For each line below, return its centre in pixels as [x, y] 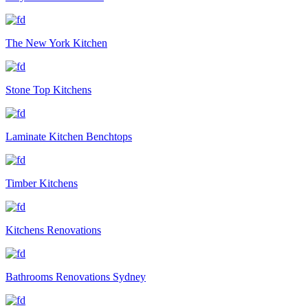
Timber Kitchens [42, 183]
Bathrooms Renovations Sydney [76, 277]
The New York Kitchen [56, 43]
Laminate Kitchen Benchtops [69, 136]
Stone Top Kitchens [48, 90]
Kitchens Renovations [53, 230]
